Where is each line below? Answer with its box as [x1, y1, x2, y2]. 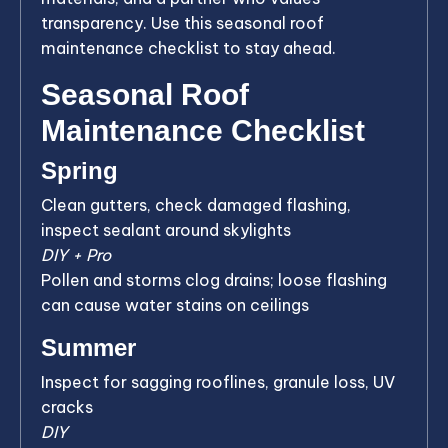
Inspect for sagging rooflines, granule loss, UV [41, 371, 395, 392]
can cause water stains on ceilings [41, 294, 309, 315]
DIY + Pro [41, 244, 111, 265]
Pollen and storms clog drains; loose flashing [41, 269, 387, 290]
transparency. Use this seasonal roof [41, 12, 324, 33]
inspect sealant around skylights [41, 219, 291, 240]
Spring [41, 156, 118, 184]
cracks [41, 396, 93, 417]
